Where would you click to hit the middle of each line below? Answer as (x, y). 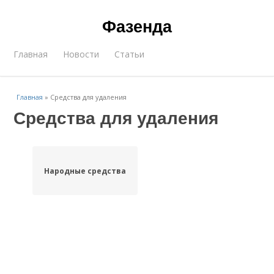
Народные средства (85, 171)
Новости (81, 54)
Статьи (130, 54)
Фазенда (137, 26)
